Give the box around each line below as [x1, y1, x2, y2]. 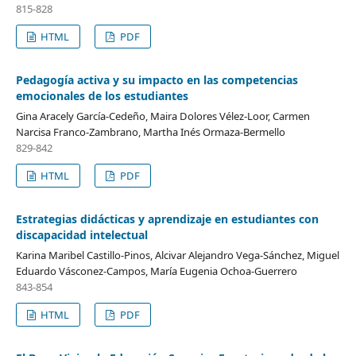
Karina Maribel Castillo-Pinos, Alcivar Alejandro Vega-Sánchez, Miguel [15, 247, 339, 262]
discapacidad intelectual [15, 226, 148, 242]
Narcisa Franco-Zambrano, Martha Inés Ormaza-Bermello [15, 124, 285, 139]
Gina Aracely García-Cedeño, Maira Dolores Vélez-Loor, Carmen [15, 108, 310, 123]
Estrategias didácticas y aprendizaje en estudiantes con [15, 211, 319, 226]
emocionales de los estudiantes [15, 87, 188, 103]
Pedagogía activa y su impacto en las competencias [15, 72, 298, 87]
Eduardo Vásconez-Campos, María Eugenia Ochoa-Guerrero [15, 263, 297, 278]
